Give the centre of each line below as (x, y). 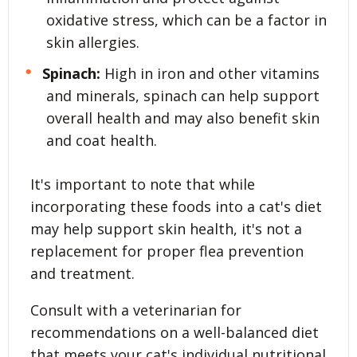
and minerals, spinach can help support (183, 95)
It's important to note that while (143, 184)
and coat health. (102, 140)
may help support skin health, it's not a (166, 228)
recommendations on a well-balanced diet (175, 332)
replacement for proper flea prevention (167, 251)
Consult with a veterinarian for (136, 310)
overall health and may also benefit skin (183, 118)
